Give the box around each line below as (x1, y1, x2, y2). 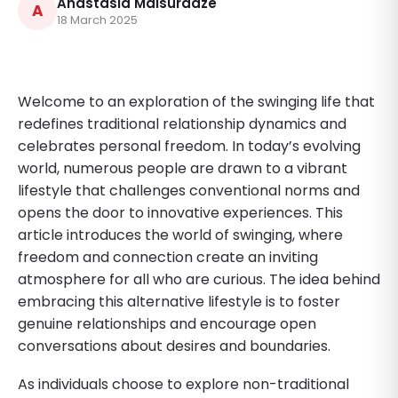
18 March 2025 (57, 11, 138, 28)
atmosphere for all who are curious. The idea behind (18, 268, 380, 290)
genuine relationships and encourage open (18, 313, 316, 334)
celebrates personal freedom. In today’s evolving (18, 135, 361, 156)
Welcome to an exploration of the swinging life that (18, 91, 375, 112)
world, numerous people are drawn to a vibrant (18, 157, 347, 179)
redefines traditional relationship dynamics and (18, 113, 346, 134)
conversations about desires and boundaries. (18, 335, 330, 356)
